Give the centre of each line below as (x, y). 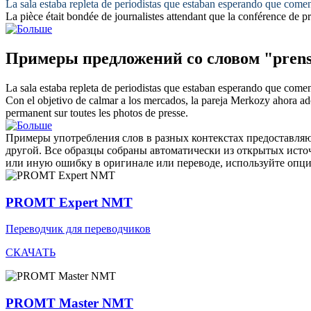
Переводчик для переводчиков (78, 229)
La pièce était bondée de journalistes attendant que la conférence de (154, 16)
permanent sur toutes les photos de (82, 112)
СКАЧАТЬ (31, 253)
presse (172, 112)
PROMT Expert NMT (69, 202)
